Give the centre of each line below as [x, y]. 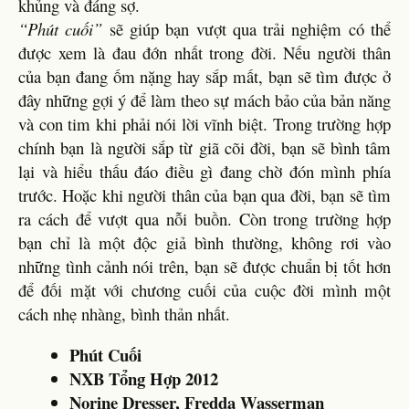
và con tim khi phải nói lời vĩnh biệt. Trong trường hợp [204, 124]
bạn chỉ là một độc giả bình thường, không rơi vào [204, 242]
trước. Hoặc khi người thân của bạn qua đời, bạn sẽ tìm [204, 195]
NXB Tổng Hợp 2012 [144, 378]
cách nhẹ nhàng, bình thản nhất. [124, 314]
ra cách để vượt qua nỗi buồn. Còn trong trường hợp [204, 219]
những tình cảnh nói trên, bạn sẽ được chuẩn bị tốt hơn [204, 266]
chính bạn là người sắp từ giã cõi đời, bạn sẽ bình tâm [204, 147]
